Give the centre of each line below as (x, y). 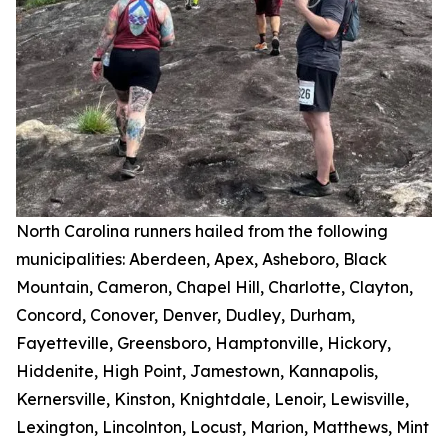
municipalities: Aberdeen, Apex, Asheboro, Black (201, 258)
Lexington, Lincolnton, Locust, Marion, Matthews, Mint (222, 426)
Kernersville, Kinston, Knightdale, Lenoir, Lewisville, (212, 398)
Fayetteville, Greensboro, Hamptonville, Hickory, (203, 342)
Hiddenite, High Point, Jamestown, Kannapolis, (197, 370)
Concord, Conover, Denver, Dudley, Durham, (185, 314)
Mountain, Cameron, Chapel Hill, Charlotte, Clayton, (214, 286)
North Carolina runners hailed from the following (202, 230)
